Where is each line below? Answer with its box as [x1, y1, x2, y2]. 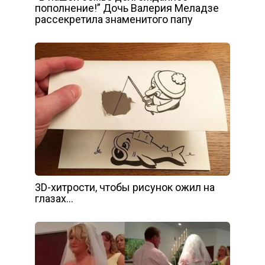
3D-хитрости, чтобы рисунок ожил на [35, 180, 215, 193]
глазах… [35, 192, 73, 205]
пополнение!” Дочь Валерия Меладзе [35, 1, 219, 14]
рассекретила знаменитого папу [35, 12, 193, 25]
